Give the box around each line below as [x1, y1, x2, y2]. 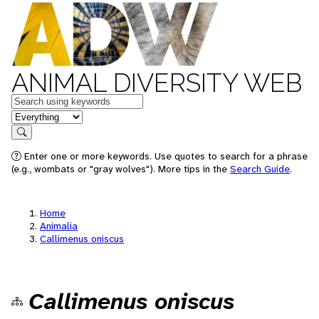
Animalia [40, 219, 78, 232]
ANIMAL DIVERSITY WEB [11, 68, 302, 98]
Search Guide [230, 162, 290, 175]
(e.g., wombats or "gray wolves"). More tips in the [11, 162, 230, 175]
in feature [11, 108, 58, 123]
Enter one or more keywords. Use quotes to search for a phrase [21, 150, 308, 162]
